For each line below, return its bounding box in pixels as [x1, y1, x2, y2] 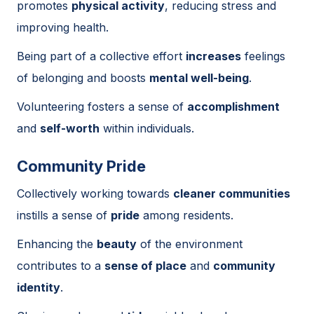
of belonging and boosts [17, 70, 149, 85]
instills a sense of [17, 207, 111, 222]
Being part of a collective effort [17, 48, 186, 63]
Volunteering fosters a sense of [17, 99, 187, 114]
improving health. [17, 20, 109, 34]
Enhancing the [17, 236, 97, 251]
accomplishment [187, 99, 280, 114]
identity [17, 280, 60, 294]
